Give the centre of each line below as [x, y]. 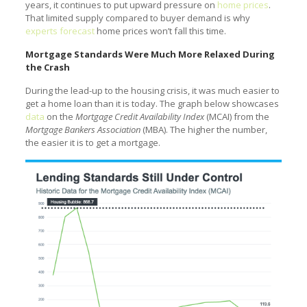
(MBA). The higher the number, [204, 129]
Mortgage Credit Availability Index [140, 116]
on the [60, 116]
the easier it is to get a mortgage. [93, 142]
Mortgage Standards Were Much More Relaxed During [150, 54]
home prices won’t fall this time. [160, 30]
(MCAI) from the [237, 116]
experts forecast [60, 30]
